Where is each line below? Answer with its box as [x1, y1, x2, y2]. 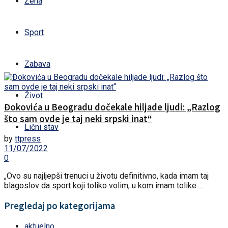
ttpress [15, 134, 41, 144]
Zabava [24, 59, 50, 69]
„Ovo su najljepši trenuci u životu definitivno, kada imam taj [4, 171, 209, 181]
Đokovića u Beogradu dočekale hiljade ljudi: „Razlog [4, 101, 220, 113]
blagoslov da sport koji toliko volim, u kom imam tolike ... [4, 181, 203, 191]
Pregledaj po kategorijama [4, 200, 115, 212]
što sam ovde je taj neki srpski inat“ [4, 112, 152, 125]
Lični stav [24, 122, 59, 132]
